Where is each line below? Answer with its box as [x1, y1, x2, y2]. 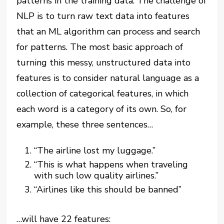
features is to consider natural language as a [16, 72, 199, 84]
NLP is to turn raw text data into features [16, 10, 190, 22]
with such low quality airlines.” [34, 169, 159, 181]
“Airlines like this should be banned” [34, 183, 182, 195]
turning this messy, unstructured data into [16, 56, 191, 68]
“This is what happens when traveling [34, 158, 188, 170]
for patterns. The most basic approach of [16, 41, 183, 53]
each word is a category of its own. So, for [16, 103, 187, 115]
